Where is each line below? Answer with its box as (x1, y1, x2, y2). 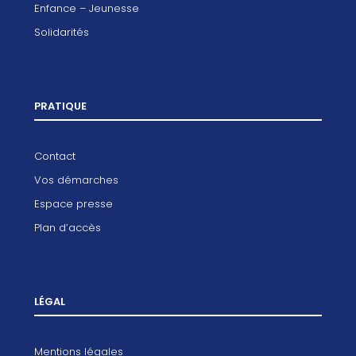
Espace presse (33, 195, 113, 211)
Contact (33, 148, 75, 164)
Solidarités (33, 24, 89, 40)
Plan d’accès (33, 219, 101, 235)
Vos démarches (33, 172, 118, 188)
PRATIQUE (33, 98, 87, 114)
